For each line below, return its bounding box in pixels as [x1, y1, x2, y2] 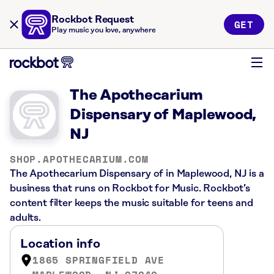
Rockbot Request [51, 14, 134, 25]
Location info [20, 237, 100, 251]
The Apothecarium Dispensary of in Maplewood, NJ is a [10, 168, 264, 179]
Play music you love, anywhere [51, 26, 156, 34]
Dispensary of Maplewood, [70, 107, 257, 123]
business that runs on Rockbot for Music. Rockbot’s [10, 183, 250, 194]
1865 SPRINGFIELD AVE [32, 253, 165, 267]
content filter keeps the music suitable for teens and [10, 198, 253, 209]
